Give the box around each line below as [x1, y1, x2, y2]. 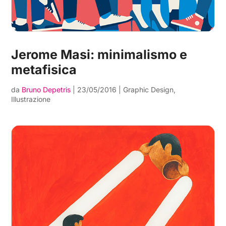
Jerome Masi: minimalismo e [11, 47, 188, 63]
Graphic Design [123, 85, 174, 94]
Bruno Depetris [22, 85, 71, 94]
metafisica [11, 62, 77, 78]
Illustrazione [11, 95, 51, 104]
